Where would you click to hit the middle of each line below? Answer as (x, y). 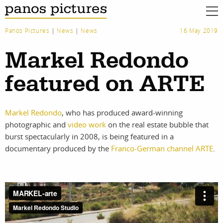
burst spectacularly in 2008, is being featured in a (89, 136)
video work (87, 124)
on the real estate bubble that (157, 124)
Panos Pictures (27, 31)
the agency (153, 211)
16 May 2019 (199, 31)
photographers (64, 211)
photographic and (36, 124)
